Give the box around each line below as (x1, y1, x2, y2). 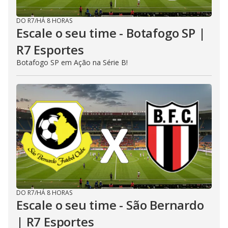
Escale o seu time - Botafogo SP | (16, 24, 206, 41)
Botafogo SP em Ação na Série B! (16, 58, 128, 67)
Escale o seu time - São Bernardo (16, 196, 204, 213)
